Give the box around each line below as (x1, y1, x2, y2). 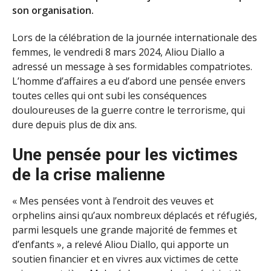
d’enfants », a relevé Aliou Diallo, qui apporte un (12, 237, 229, 251)
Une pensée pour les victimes (12, 144, 238, 165)
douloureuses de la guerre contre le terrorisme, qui (12, 103, 245, 117)
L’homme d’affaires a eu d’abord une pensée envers (12, 74, 246, 88)
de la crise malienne (12, 164, 165, 184)
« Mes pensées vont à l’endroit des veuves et (12, 194, 214, 207)
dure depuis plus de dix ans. (12, 117, 137, 131)
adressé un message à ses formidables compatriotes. (12, 59, 252, 73)
